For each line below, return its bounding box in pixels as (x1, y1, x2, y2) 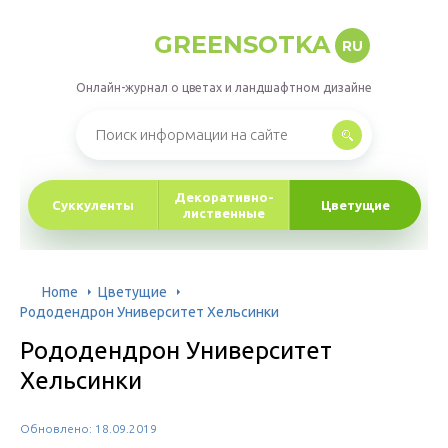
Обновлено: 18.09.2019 (20, 422, 157, 435)
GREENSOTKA (153, 30, 330, 59)
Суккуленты (52, 198, 134, 212)
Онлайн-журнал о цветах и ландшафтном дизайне (76, 81, 372, 94)
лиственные (183, 206, 265, 220)
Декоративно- (174, 190, 274, 204)
